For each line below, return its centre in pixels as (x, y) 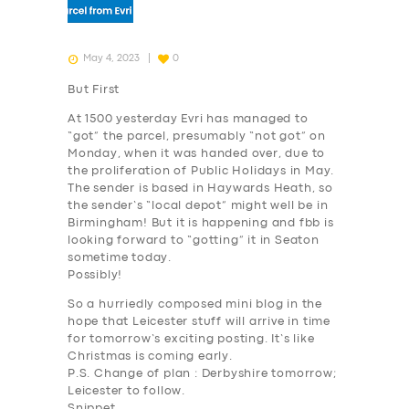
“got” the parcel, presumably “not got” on (197, 137)
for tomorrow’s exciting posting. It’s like (191, 340)
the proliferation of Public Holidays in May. (201, 172)
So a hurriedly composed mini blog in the (195, 305)
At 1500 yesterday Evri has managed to (188, 120)
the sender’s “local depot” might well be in (198, 206)
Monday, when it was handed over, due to (197, 154)
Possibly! (95, 276)
